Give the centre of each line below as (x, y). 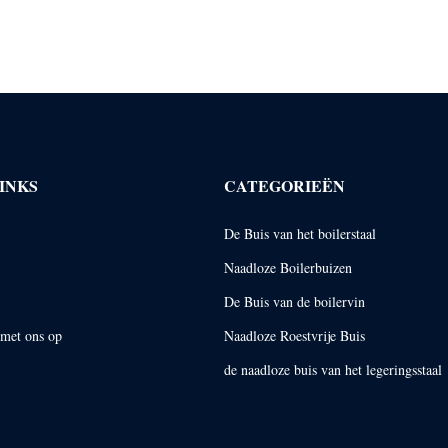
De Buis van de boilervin (295, 301)
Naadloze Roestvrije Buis (295, 335)
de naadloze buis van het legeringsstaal (333, 369)
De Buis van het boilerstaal (300, 233)
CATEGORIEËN (285, 185)
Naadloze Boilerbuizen (288, 267)
